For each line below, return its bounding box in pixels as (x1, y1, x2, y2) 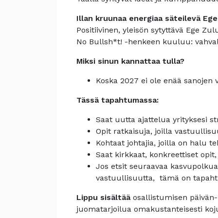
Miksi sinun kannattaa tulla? (76, 56, 184, 66)
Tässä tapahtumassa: (76, 95, 159, 105)
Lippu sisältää (76, 193, 133, 202)
